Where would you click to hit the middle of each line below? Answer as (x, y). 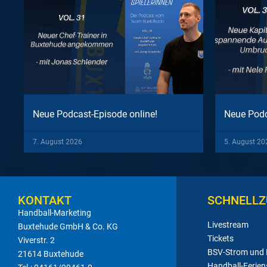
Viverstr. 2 (36, 240)
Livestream (228, 224)
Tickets (221, 238)
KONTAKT (45, 200)
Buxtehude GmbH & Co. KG (68, 226)
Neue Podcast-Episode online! (95, 114)
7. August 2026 (58, 142)
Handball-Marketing (55, 212)
